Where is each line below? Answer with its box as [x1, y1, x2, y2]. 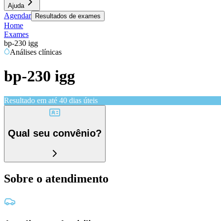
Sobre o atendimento [4, 172, 109, 185]
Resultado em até [4, 96, 57, 105]
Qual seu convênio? [8, 128, 102, 139]
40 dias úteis [59, 96, 98, 105]
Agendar [4, 11, 31, 20]
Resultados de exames [35, 12, 101, 20]
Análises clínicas [10, 48, 62, 56]
